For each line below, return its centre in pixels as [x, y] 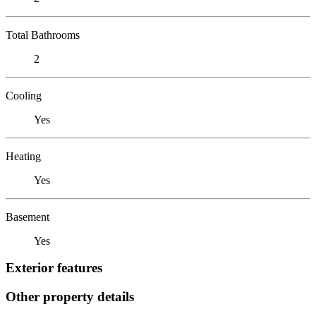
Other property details [70, 296]
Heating [23, 156]
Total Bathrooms [43, 35]
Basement [28, 217]
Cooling [24, 95]
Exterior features [54, 268]
